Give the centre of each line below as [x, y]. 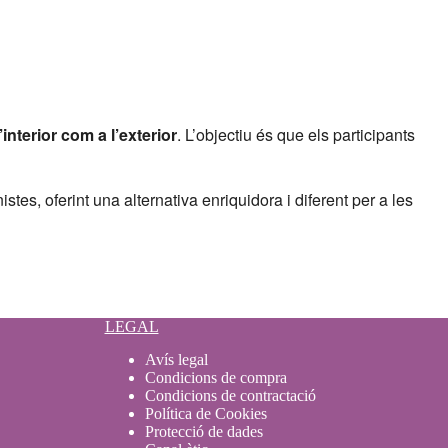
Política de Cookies [205, 414]
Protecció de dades [203, 432]
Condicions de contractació [230, 396]
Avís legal [176, 360]
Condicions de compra [215, 378]
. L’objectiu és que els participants [296, 134]
